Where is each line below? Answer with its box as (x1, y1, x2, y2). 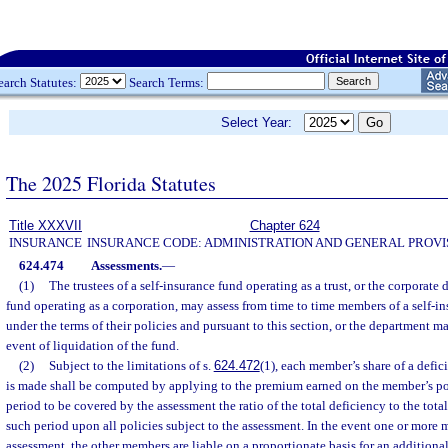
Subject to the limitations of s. (48, 358, 214, 373)
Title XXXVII (9, 218, 82, 233)
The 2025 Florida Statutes (6, 169, 216, 197)
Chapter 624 (249, 218, 320, 233)
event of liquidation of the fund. (6, 338, 179, 353)
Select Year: (221, 115, 304, 130)
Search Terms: (126, 74, 207, 90)
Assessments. (90, 258, 162, 273)
